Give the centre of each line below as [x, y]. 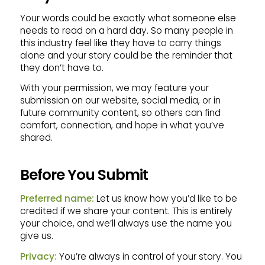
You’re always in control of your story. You [149, 256]
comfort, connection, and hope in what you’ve [122, 125]
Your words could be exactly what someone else [128, 18]
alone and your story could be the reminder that [126, 55]
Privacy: [38, 256]
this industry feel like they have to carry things [120, 43]
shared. [36, 138]
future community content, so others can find [120, 113]
